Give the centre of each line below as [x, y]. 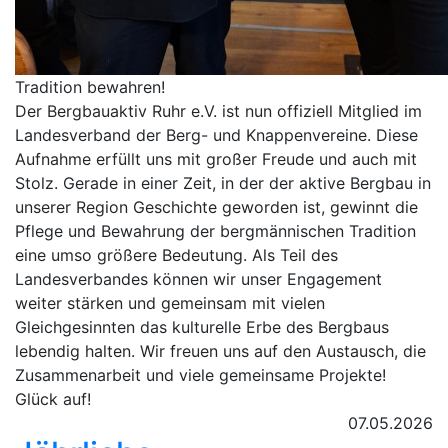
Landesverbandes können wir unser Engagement [198, 279]
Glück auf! [53, 399]
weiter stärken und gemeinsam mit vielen [170, 303]
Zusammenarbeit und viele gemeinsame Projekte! [200, 375]
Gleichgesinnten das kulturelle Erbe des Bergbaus [202, 327]
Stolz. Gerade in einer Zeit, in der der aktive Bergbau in [223, 183]
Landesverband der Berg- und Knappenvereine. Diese [216, 135]
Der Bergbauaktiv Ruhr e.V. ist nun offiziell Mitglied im [218, 111]
